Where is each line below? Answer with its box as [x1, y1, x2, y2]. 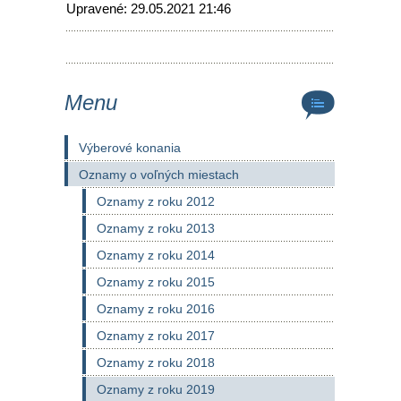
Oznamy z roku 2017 [97, 328, 215, 343]
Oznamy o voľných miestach [79, 167, 239, 182]
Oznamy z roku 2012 [97, 194, 215, 209]
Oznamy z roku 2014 [97, 248, 215, 262]
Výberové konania [79, 141, 181, 155]
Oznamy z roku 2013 [97, 221, 215, 235]
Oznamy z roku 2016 [97, 302, 215, 316]
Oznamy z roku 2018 [97, 355, 215, 370]
